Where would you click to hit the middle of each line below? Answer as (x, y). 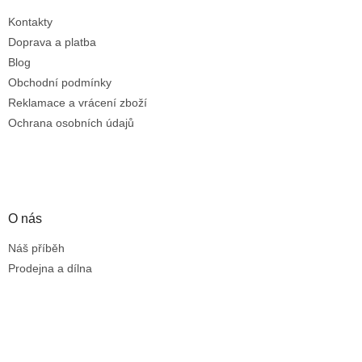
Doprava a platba (52, 42)
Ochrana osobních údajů (71, 122)
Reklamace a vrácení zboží (78, 102)
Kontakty (30, 21)
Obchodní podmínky (60, 82)
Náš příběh (36, 248)
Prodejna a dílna (50, 268)
